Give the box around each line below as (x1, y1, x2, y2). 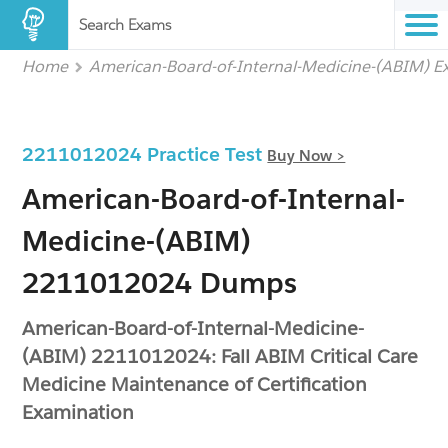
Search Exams (79, 15, 171, 34)
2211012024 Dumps (22, 265, 298, 301)
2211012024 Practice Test (22, 142, 268, 166)
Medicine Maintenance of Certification (22, 372, 368, 396)
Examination (22, 400, 135, 424)
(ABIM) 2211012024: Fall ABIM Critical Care (22, 344, 419, 368)
